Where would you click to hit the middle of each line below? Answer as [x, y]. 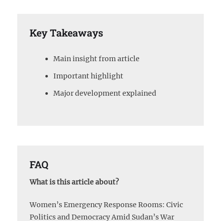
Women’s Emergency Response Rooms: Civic [106, 204]
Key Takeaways [66, 33]
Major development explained [105, 93]
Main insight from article [96, 59]
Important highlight [88, 76]
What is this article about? [74, 182]
